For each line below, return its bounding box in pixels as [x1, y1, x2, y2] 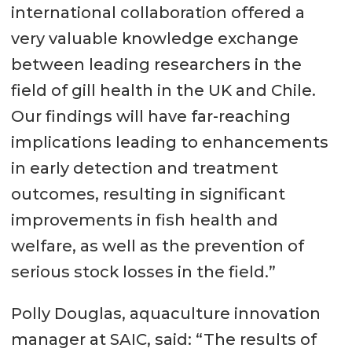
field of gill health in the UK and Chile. [10, 81, 316, 101]
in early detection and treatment [10, 159, 278, 178]
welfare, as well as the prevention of [10, 236, 304, 256]
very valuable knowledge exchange [10, 29, 299, 49]
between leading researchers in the [10, 55, 302, 75]
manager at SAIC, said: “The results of [10, 330, 317, 350]
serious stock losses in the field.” [10, 262, 276, 282]
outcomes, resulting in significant [10, 185, 285, 204]
